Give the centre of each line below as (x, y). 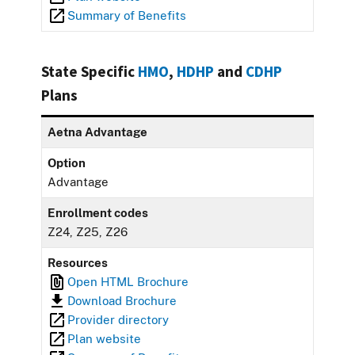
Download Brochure (122, 300)
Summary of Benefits (127, 15)
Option (67, 162)
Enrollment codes (98, 212)
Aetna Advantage (98, 132)
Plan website (105, 338)
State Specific (90, 71)
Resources (78, 262)
